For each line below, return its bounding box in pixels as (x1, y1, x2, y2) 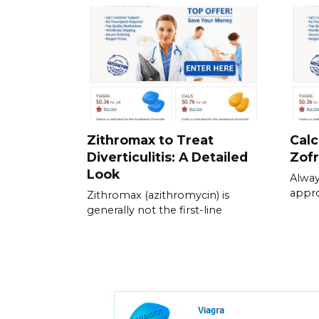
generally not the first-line (87, 203, 222, 216)
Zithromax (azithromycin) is (87, 188, 229, 202)
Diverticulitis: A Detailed (87, 149, 248, 164)
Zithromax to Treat (87, 132, 214, 147)
